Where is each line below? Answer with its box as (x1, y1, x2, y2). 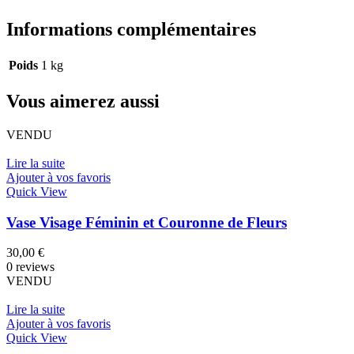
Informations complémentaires (6, 19, 256, 40)
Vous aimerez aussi (6, 91, 160, 112)
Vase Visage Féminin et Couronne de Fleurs (6, 213, 287, 231)
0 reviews (6, 260, 55, 274)
